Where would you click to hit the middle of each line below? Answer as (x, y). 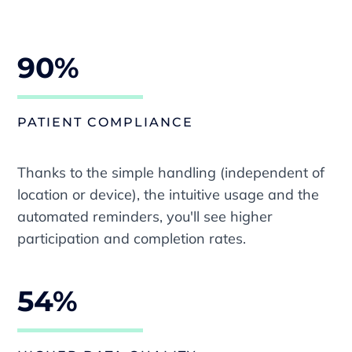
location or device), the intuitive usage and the (169, 195)
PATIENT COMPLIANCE (106, 123)
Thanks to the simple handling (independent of (171, 173)
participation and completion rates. (132, 239)
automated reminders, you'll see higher (145, 217)
